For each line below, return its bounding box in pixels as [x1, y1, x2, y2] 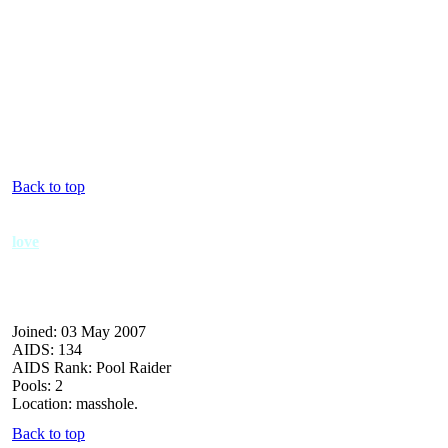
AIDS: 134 [12, 340, 82, 358]
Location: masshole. [12, 394, 138, 412]
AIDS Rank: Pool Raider [12, 358, 171, 376]
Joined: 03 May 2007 [12, 322, 146, 340]
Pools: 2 [12, 376, 63, 394]
